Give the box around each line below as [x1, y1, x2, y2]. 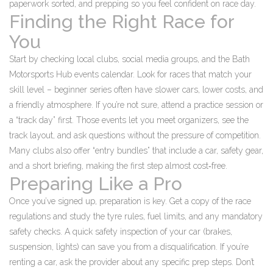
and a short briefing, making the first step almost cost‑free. [9, 161, 227, 171]
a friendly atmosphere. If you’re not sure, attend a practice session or [9, 100, 263, 110]
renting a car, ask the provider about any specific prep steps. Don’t [9, 257, 254, 267]
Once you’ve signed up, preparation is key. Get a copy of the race [9, 196, 251, 206]
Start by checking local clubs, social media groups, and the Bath [9, 54, 250, 64]
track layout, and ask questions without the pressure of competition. [9, 130, 261, 140]
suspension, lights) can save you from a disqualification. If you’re [9, 242, 249, 252]
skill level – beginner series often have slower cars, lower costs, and [9, 85, 263, 94]
